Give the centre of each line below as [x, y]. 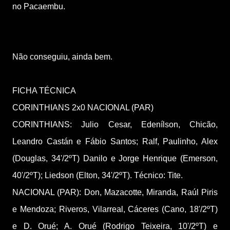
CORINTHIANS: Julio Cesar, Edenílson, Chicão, [115, 124]
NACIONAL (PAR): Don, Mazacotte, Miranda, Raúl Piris [115, 192]
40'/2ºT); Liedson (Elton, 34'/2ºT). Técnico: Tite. [98, 175]
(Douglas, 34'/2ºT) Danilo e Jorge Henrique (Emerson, [115, 158]
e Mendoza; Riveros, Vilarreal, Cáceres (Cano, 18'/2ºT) [115, 209]
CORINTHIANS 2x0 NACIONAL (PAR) [83, 108]
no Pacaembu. [39, 6]
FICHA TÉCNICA [44, 91]
